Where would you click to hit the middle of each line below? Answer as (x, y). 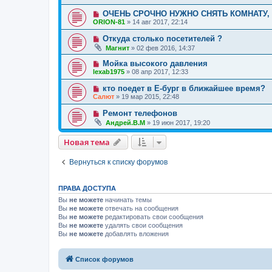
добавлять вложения (136, 234)
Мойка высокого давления (155, 64)
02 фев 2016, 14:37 (166, 48)
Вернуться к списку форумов (118, 162)
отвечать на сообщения (141, 209)
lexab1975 (109, 72)
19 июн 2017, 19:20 (181, 123)
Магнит (117, 48)
